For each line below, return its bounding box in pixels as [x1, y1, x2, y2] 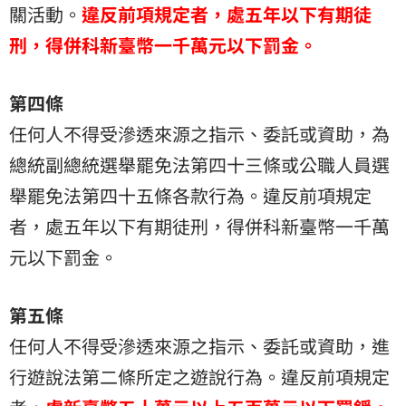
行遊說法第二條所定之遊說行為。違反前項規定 [9, 363, 390, 391]
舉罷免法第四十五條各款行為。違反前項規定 [9, 182, 372, 209]
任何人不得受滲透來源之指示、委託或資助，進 [9, 333, 390, 360]
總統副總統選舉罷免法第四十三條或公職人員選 [9, 151, 390, 179]
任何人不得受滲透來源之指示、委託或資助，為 [9, 121, 390, 148]
